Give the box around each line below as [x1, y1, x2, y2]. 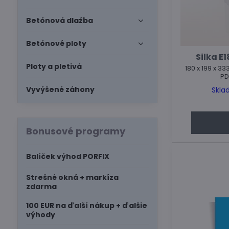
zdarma [26, 181, 57, 192]
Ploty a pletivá [26, 61, 82, 72]
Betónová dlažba [26, 15, 93, 26]
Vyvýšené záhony [26, 84, 95, 95]
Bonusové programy [26, 125, 125, 138]
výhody [26, 210, 55, 220]
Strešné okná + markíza [26, 172, 119, 182]
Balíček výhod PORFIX [26, 151, 109, 162]
